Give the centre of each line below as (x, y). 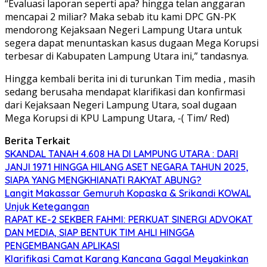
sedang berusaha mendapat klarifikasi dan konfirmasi (125, 92)
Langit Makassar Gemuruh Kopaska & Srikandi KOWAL (128, 193)
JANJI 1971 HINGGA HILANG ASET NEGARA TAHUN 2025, (127, 167)
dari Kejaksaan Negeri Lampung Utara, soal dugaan (121, 105)
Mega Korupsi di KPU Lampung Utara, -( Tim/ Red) (117, 118)
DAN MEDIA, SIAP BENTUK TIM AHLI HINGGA (100, 233)
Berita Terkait (38, 141)
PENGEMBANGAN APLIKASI (62, 246)
